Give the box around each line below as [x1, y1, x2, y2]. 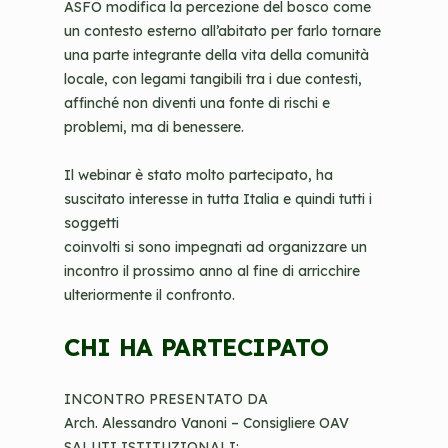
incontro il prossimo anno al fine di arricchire [64, 262, 360, 280]
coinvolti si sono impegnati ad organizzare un [64, 238, 367, 256]
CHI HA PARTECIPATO [64, 332, 329, 362]
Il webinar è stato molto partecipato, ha [64, 166, 333, 184]
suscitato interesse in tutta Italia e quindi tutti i [64, 190, 372, 208]
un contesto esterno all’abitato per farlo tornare [64, 22, 381, 40]
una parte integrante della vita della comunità [64, 46, 369, 64]
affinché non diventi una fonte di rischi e [64, 94, 330, 112]
